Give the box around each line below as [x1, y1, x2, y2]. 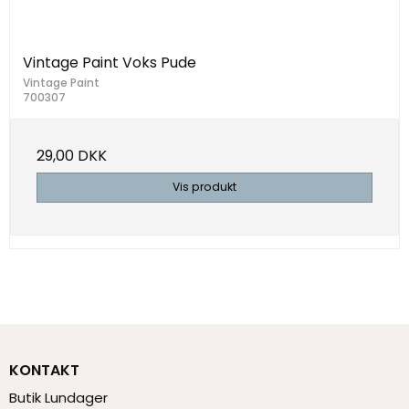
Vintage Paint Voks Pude [23, 52, 196, 74]
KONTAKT [9, 359, 79, 381]
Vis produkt [173, 179, 236, 195]
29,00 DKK [37, 145, 107, 167]
